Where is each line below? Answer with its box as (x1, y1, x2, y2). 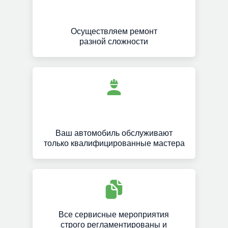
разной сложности (79, 37, 148, 46)
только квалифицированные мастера (43, 139, 185, 148)
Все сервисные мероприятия (59, 210, 169, 219)
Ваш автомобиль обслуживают (55, 129, 173, 137)
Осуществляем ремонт (70, 27, 157, 36)
